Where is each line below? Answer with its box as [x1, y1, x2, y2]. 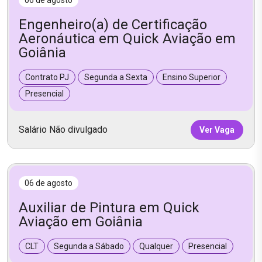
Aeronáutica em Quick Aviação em [19, 30, 236, 47]
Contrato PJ [25, 72, 69, 82]
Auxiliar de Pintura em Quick [19, 199, 199, 216]
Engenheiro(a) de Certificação [19, 16, 207, 33]
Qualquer [139, 241, 173, 251]
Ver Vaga [199, 125, 235, 135]
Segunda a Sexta [84, 72, 147, 82]
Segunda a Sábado [54, 241, 124, 251]
